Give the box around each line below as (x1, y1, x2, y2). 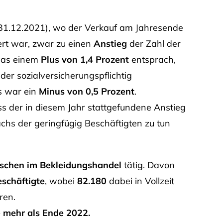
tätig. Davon (121, 159, 175, 171)
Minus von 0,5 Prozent (38, 85, 134, 97)
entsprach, (128, 53, 176, 65)
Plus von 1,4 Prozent (40, 53, 129, 65)
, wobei (44, 175, 77, 187)
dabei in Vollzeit (106, 175, 174, 187)
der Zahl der (126, 37, 181, 49)
